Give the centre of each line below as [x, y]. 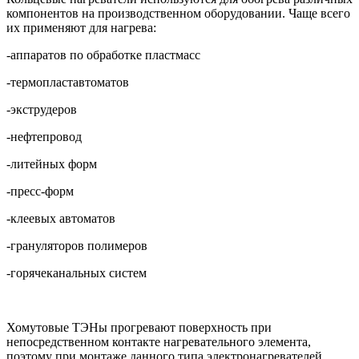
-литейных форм [52, 163]
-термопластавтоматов [68, 82]
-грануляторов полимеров [77, 245]
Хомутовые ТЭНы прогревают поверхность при [139, 327]
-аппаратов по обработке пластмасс [103, 54]
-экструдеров [42, 109]
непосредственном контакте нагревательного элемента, [159, 341]
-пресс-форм [40, 191]
